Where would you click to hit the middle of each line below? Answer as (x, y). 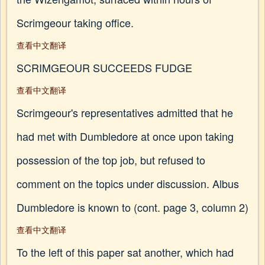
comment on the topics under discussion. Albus (128, 183)
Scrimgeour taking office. (75, 22)
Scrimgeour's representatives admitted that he (125, 112)
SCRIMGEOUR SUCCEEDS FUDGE (104, 67)
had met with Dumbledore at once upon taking (125, 136)
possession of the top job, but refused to (111, 160)
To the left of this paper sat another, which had (125, 252)
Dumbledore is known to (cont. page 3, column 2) (132, 207)
